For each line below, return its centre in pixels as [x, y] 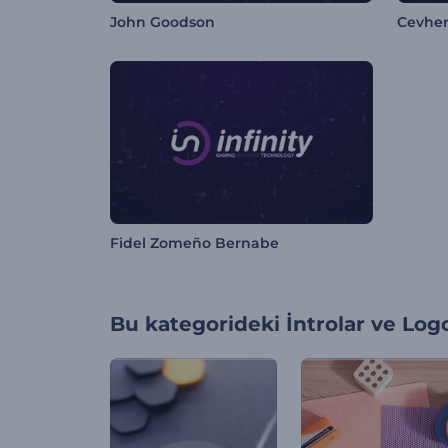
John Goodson [162, 22]
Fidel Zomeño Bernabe [194, 243]
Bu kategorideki [195, 324]
